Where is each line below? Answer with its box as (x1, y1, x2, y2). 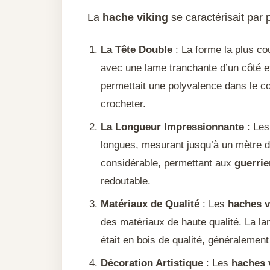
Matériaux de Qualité (101, 198, 199, 210)
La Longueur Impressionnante (101, 121, 244, 133)
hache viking (102, 11, 168, 24)
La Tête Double (101, 44, 172, 56)
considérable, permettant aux (101, 157, 234, 169)
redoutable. (101, 175, 151, 187)
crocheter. (101, 98, 146, 110)
